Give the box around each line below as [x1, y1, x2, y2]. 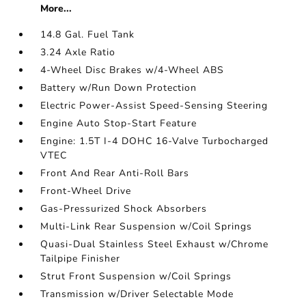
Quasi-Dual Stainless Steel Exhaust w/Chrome [40, 238, 269, 251]
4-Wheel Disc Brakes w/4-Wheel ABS [40, 64, 225, 77]
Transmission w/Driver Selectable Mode [40, 288, 234, 301]
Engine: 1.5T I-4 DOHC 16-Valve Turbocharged [40, 135, 269, 148]
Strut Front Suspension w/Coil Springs [40, 270, 232, 283]
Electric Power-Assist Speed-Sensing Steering [40, 99, 268, 113]
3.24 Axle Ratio [40, 46, 116, 59]
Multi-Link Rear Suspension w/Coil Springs [40, 220, 253, 234]
